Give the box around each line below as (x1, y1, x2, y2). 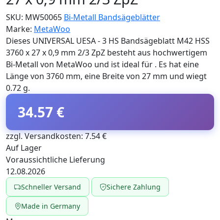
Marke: (6, 24, 32, 35)
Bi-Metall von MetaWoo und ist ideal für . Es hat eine (6, 59, 199, 70)
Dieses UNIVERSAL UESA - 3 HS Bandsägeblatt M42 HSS (6, 35, 210, 47)
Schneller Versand (21, 182, 81, 192)
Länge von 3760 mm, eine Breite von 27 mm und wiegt (6, 71, 207, 82)
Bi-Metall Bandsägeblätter (64, 12, 160, 23)
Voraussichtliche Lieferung (6, 154, 105, 165)
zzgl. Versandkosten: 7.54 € (6, 131, 107, 142)
